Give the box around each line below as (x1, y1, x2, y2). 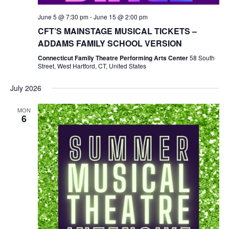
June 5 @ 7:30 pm (37, 12, 88, 21)
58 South (189, 53, 215, 62)
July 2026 (10, 83, 41, 94)
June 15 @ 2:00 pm (93, 12, 148, 21)
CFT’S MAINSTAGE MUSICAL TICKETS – (37, 25, 197, 37)
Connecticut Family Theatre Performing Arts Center (37, 53, 190, 63)
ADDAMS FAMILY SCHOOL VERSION (37, 37, 182, 50)
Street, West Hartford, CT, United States (37, 61, 146, 71)
